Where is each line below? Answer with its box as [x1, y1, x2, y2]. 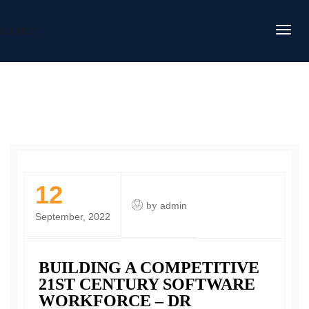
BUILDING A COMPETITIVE [39, 259, 259, 277]
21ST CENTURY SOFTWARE [39, 275, 255, 293]
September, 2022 [35, 211, 110, 222]
